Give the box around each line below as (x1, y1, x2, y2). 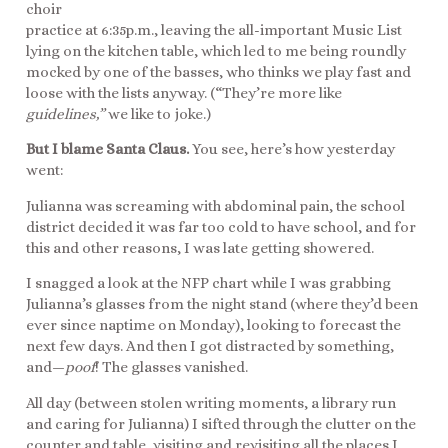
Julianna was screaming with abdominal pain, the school (26, 196, 405, 215)
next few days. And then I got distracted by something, (26, 337, 394, 356)
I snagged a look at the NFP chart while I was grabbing (26, 274, 391, 293)
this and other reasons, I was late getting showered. (26, 238, 374, 257)
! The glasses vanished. (95, 358, 248, 377)
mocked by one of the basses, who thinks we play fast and (26, 63, 411, 81)
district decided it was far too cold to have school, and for (26, 217, 416, 236)
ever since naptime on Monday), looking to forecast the (26, 316, 401, 335)
